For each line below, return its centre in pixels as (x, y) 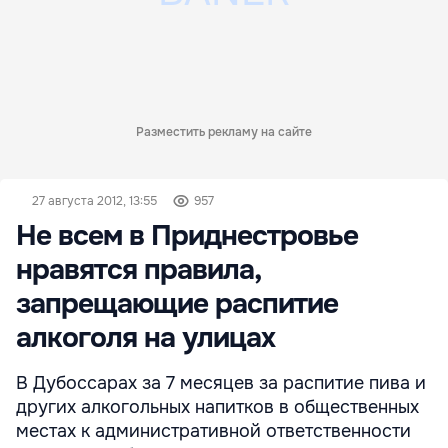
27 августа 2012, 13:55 (94, 201)
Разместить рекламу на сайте (224, 132)
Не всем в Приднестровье (187, 236)
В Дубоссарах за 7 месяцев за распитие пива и (221, 383)
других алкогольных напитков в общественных (217, 407)
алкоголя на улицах (145, 338)
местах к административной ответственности (213, 431)
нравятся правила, (138, 270)
